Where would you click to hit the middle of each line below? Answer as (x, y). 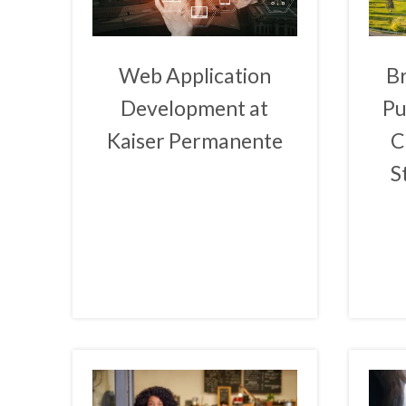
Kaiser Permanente (194, 140)
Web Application (194, 75)
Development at (195, 107)
